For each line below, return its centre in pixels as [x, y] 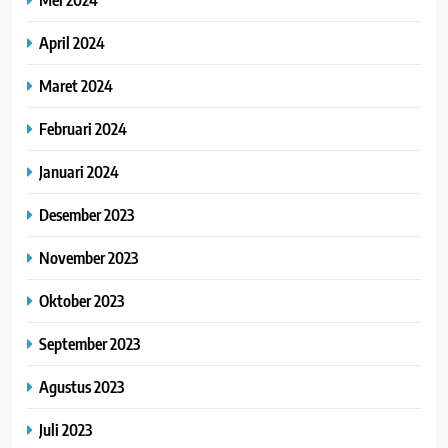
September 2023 [89, 344]
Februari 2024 [83, 129]
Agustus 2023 [81, 387]
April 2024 [72, 43]
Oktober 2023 [81, 301]
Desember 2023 [86, 215]
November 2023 [88, 258]
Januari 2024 [79, 172]
